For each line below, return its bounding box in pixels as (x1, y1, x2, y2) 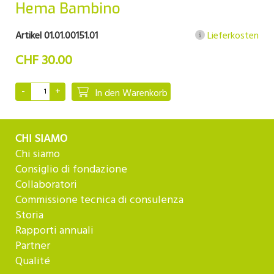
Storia (15, 207, 43, 224)
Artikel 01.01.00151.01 (15, 28, 98, 44)
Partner (15, 237, 50, 255)
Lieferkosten (205, 28, 259, 44)
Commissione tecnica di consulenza (15, 191, 183, 209)
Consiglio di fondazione (15, 161, 127, 179)
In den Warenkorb (95, 86, 168, 102)
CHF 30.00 (15, 50, 72, 72)
